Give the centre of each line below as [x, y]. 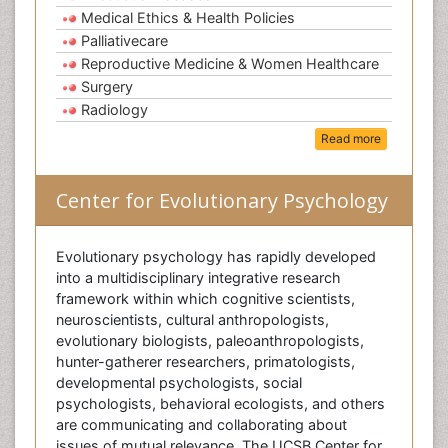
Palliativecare [124, 40]
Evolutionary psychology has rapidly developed [216, 257]
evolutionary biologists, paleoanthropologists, [210, 341]
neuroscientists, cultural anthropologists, [192, 320]
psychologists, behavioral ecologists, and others [220, 404]
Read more [351, 139]
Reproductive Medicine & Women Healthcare [230, 63]
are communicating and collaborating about [201, 425]
